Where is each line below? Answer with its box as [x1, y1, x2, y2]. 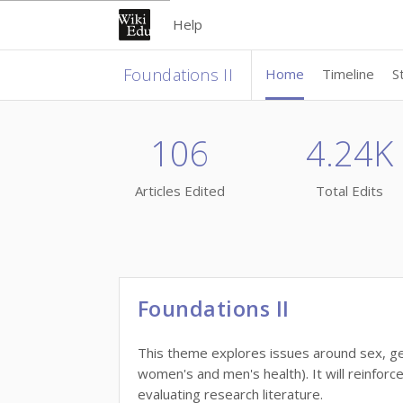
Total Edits [316, 182, 383, 201]
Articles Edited [134, 182, 225, 201]
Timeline [322, 65, 375, 83]
